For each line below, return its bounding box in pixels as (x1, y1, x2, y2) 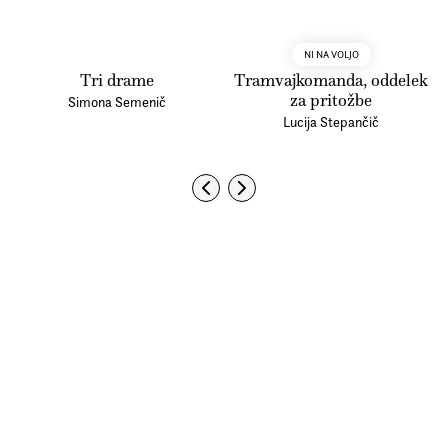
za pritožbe (290, 90, 372, 111)
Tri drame (80, 70, 154, 91)
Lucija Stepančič (283, 113, 379, 130)
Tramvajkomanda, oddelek (234, 70, 428, 91)
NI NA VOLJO (303, 48, 359, 60)
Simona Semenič (68, 93, 166, 110)
